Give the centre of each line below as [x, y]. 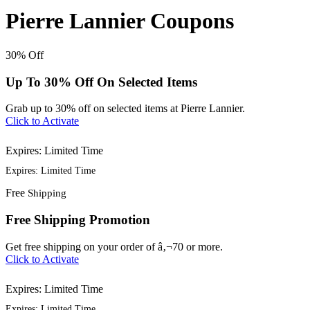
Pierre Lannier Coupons [120, 21]
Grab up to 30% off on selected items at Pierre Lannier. [125, 109]
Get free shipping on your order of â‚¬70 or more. [114, 246]
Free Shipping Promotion [78, 220]
